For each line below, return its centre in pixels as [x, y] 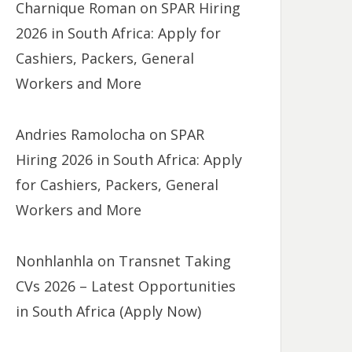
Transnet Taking [175, 260]
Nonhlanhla [55, 260]
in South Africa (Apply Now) [109, 311]
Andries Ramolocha [81, 134]
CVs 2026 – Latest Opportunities [126, 286]
